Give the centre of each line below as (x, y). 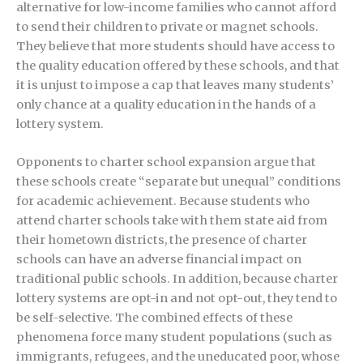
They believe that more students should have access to (175, 46)
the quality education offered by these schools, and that (178, 65)
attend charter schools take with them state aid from (172, 221)
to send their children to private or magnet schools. (167, 26)
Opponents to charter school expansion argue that (166, 162)
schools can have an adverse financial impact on (159, 260)
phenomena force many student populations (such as (174, 337)
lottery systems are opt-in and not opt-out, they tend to (177, 299)
